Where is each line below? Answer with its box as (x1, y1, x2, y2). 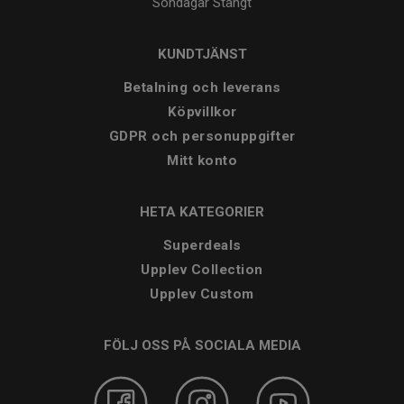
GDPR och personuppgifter (108, 128, 296, 145)
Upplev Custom (150, 286, 254, 303)
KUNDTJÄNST (157, 46, 247, 63)
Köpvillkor (167, 104, 237, 121)
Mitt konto (167, 152, 237, 170)
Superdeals (162, 237, 242, 254)
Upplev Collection (141, 262, 263, 279)
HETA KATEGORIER (140, 204, 264, 221)
